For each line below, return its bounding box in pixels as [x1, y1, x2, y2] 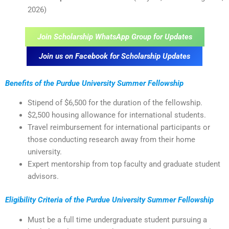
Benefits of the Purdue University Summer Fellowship [5, 78, 184, 88]
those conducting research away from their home [27, 135, 195, 145]
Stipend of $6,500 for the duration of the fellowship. [27, 98, 202, 108]
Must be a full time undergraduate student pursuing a [27, 215, 207, 224]
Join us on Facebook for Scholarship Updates [39, 52, 190, 61]
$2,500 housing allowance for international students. [27, 110, 206, 120]
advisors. [27, 172, 59, 181]
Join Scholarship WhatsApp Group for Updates [37, 32, 192, 42]
